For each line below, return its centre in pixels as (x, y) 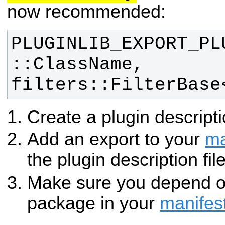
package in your (93, 203)
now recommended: (86, 12)
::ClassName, (77, 64)
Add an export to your (116, 139)
